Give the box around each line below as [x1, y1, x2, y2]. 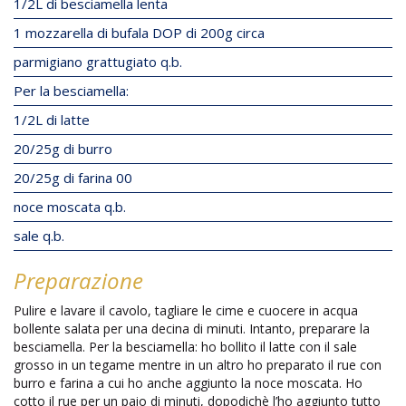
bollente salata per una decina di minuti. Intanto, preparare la [14, 319, 370, 337]
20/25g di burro [14, 139, 112, 158]
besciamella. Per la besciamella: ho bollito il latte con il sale [14, 337, 357, 355]
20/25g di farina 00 [14, 168, 132, 187]
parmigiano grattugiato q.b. [14, 52, 182, 71]
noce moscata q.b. [14, 197, 126, 216]
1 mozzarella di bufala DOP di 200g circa [14, 23, 265, 42]
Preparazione [14, 265, 143, 295]
